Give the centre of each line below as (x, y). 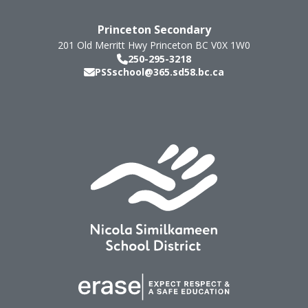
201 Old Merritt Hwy (102, 45)
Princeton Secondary (154, 30)
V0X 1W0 (231, 45)
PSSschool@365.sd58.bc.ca (159, 72)
